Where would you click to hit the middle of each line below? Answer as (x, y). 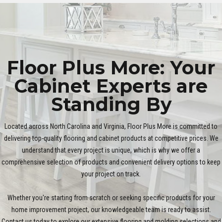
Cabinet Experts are (111, 86)
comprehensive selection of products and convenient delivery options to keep (111, 162)
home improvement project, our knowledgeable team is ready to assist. (111, 209)
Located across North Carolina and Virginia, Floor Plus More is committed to (111, 126)
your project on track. (111, 174)
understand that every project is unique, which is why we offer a (111, 150)
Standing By (111, 104)
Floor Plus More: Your (111, 67)
